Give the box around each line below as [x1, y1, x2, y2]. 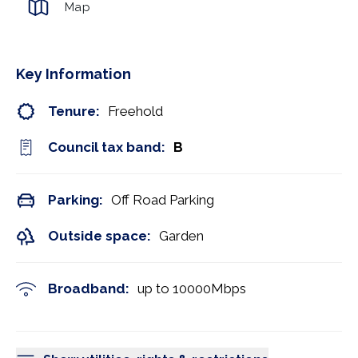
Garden [159, 228, 204, 244]
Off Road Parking [111, 192, 214, 208]
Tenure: [48, 103, 100, 119]
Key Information [16, 66, 132, 82]
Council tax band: [48, 139, 165, 155]
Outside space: [48, 228, 151, 244]
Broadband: [48, 280, 129, 296]
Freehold [108, 103, 163, 119]
